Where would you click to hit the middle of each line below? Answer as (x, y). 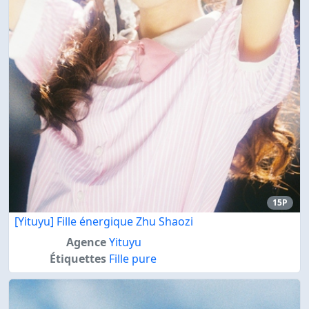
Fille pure (132, 258)
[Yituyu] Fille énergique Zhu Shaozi (104, 221)
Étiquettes (78, 258)
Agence (86, 242)
